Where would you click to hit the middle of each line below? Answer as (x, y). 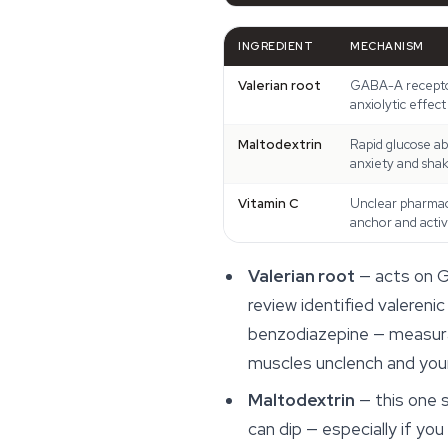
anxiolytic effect (398, 104)
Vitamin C (268, 203)
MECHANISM (387, 45)
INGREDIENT (276, 45)
